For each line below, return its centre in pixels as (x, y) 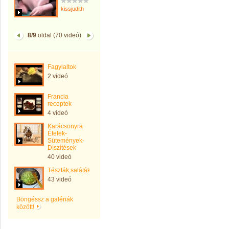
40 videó (60, 157)
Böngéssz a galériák (45, 199)
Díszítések (62, 148)
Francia (58, 97)
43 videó (60, 179)
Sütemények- (66, 141)
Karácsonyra (65, 126)
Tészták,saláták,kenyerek (83, 170)
